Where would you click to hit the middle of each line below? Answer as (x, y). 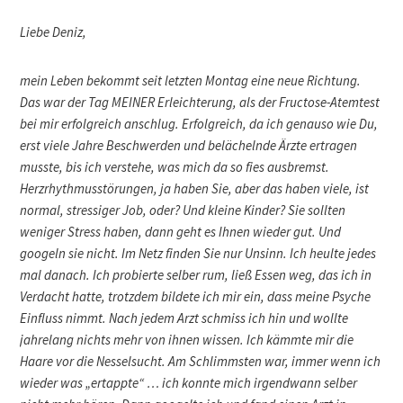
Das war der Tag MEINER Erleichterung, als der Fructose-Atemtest (200, 102)
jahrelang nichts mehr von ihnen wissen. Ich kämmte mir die (187, 339)
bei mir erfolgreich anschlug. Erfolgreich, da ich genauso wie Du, (199, 123)
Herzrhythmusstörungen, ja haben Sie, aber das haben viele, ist (195, 188)
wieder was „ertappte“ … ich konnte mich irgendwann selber (189, 382)
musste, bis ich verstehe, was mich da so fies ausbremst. (175, 166)
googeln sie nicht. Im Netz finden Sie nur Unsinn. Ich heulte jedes (198, 253)
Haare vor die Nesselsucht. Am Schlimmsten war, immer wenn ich (201, 361)
